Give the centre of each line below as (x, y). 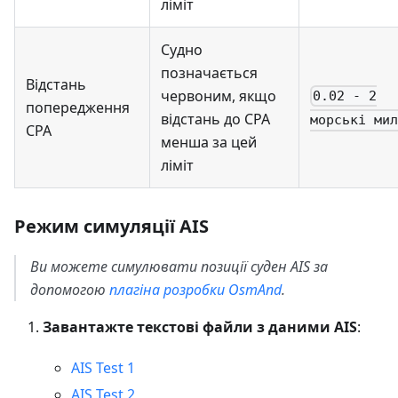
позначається (209, 72)
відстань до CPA (215, 119)
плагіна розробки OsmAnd (195, 289)
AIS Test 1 (103, 367)
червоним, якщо (219, 96)
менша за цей (209, 142)
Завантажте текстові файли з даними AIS (200, 326)
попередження (78, 107)
